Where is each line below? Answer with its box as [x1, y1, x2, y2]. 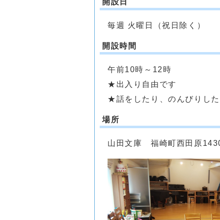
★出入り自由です [108, 80, 177, 89]
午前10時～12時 [108, 65, 181, 74]
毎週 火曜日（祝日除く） [108, 21, 206, 30]
